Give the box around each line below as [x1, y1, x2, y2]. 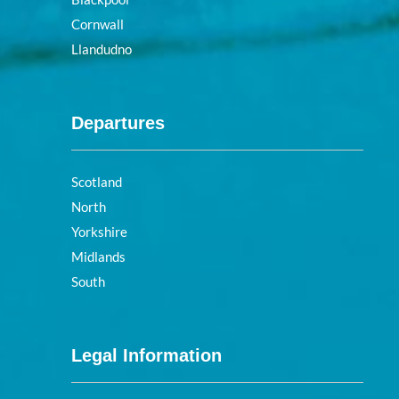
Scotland [71, 173, 122, 190]
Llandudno [71, 40, 132, 57]
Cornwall [71, 15, 124, 32]
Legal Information [71, 345, 222, 365]
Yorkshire [71, 223, 127, 240]
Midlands [71, 248, 126, 265]
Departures [71, 112, 165, 133]
